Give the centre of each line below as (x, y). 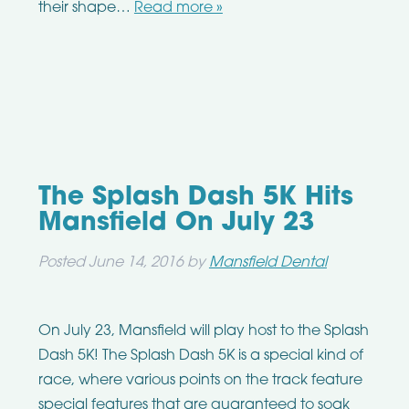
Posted (63, 263)
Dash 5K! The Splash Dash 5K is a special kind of (200, 357)
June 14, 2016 (136, 263)
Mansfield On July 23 (176, 224)
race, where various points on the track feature (200, 381)
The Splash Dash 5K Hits (195, 199)
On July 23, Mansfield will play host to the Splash (203, 332)
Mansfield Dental (267, 263)
